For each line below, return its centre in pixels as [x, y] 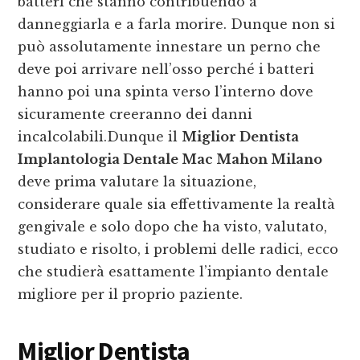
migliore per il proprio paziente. [131, 295]
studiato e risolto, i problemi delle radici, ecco [178, 250]
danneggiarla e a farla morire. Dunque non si [177, 25]
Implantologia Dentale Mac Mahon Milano [170, 160]
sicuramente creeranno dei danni [135, 115]
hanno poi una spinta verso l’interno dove [166, 92]
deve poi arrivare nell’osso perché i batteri [166, 70]
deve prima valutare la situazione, [137, 182]
